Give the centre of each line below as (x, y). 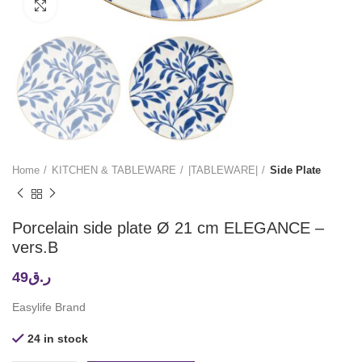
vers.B (35, 247)
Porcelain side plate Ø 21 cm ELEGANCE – (168, 227)
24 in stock (58, 338)
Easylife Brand (49, 307)
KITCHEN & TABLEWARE (114, 170)
